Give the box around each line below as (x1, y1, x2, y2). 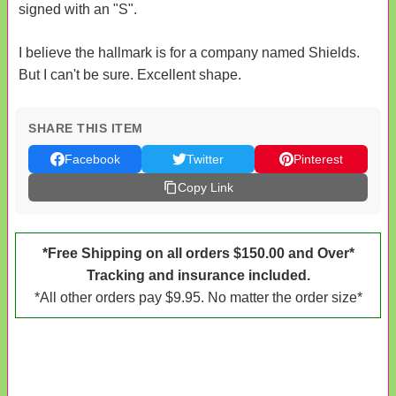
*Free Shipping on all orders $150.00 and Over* (42, 245, 354, 261)
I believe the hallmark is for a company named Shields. (19, 44, 360, 60)
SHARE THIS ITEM (28, 120, 143, 135)
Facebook (64, 151, 120, 166)
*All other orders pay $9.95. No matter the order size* (34, 289, 362, 305)
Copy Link (177, 179, 233, 194)
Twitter (187, 151, 224, 166)
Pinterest (293, 151, 343, 166)
